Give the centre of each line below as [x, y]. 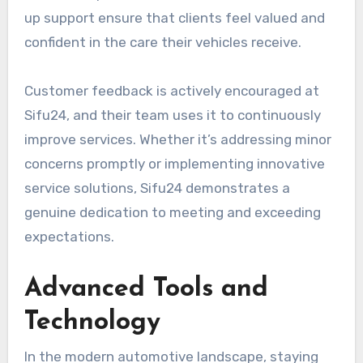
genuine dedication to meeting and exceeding [172, 212]
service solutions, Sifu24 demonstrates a [157, 188]
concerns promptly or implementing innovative [174, 163]
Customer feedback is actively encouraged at [171, 90]
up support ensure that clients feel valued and [174, 17]
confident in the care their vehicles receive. [162, 42]
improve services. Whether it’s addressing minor [177, 139]
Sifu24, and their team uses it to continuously [172, 115]
